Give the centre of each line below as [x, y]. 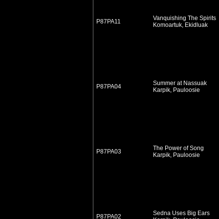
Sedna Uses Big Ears [181, 213]
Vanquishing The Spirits [184, 18]
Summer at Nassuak [179, 83]
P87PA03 [109, 152]
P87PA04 [109, 87]
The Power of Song [178, 148]
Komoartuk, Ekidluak [180, 25]
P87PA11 [109, 22]
